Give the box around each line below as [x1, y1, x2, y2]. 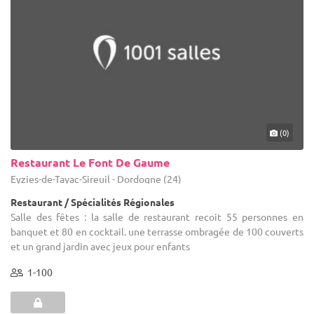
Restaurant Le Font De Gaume [11, 154, 170, 170]
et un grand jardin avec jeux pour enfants [11, 239, 190, 252]
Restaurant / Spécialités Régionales [11, 195, 175, 208]
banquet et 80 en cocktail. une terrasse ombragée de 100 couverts [11, 224, 303, 238]
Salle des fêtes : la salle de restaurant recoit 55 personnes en [11, 210, 303, 223]
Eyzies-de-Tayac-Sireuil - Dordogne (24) [11, 172, 182, 185]
